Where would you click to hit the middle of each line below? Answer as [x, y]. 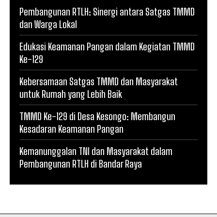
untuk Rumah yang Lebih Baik [71, 94]
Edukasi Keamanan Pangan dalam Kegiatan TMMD [107, 46]
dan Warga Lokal [48, 24]
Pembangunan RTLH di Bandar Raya [81, 163]
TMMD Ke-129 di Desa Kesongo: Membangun [97, 116]
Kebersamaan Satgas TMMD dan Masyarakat [99, 81]
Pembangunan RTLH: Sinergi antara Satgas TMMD [107, 11]
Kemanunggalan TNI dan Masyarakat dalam [96, 151]
